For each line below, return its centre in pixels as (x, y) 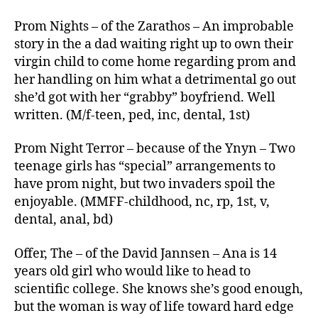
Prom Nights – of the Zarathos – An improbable (154, 26)
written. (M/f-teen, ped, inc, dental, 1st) (132, 115)
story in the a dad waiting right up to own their (154, 44)
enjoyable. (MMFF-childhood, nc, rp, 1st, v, (142, 202)
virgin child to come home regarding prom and (155, 62)
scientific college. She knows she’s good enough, (159, 289)
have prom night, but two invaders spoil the (145, 184)
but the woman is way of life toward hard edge (154, 307)
